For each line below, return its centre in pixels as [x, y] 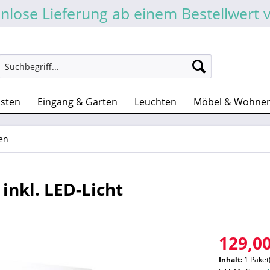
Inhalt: [232, 259]
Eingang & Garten [77, 102]
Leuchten [155, 102]
